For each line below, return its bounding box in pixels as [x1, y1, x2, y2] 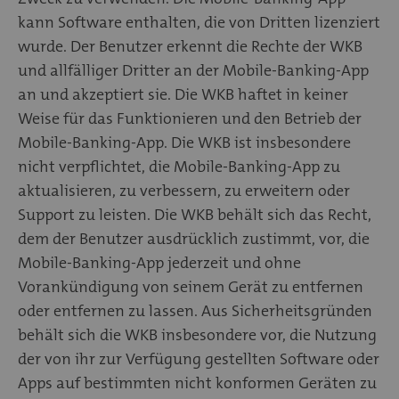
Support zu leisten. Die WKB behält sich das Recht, [18, 203, 371, 225]
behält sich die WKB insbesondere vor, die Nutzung [18, 323, 377, 346]
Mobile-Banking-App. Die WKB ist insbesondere [18, 131, 351, 153]
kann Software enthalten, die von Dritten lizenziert [18, 11, 380, 33]
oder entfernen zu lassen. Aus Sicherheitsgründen [18, 299, 372, 322]
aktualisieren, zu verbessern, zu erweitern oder [18, 179, 350, 201]
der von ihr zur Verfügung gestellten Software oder [18, 347, 379, 370]
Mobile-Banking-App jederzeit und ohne [18, 251, 301, 273]
